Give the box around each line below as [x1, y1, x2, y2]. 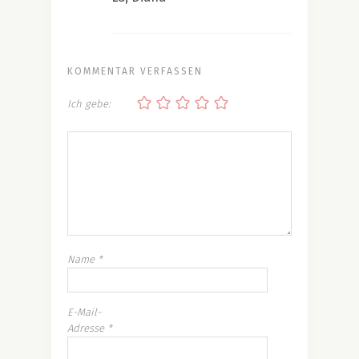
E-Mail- [67, 305, 101, 318]
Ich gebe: [67, 98, 111, 111]
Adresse [67, 321, 107, 334]
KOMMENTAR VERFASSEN [67, 65, 203, 77]
